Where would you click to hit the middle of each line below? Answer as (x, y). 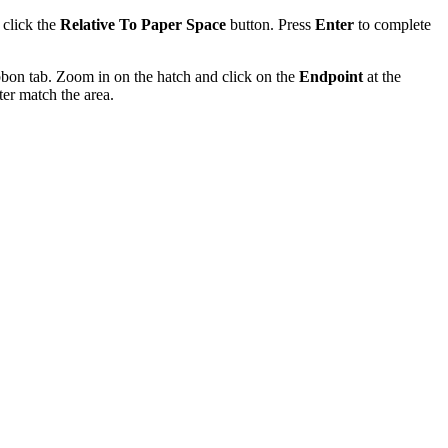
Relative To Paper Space (143, 25)
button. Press (270, 25)
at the (382, 77)
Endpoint (331, 77)
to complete (392, 25)
